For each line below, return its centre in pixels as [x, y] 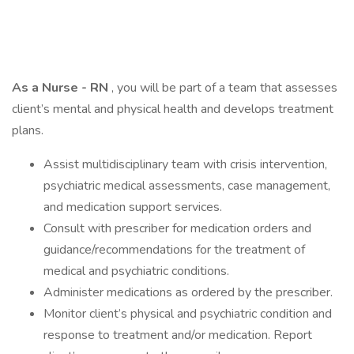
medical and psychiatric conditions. [136, 271]
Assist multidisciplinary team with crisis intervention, [185, 164]
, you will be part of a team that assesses [224, 88]
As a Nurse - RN [62, 88]
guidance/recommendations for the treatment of [174, 250]
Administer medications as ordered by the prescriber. [188, 292]
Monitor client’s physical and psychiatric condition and [188, 314]
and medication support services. [133, 207]
